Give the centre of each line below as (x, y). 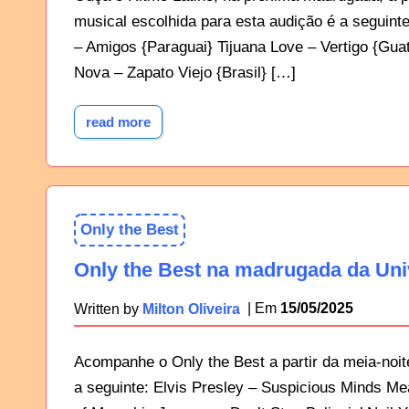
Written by (109, 308)
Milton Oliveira (192, 308)
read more (119, 121)
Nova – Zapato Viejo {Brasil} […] (185, 72)
